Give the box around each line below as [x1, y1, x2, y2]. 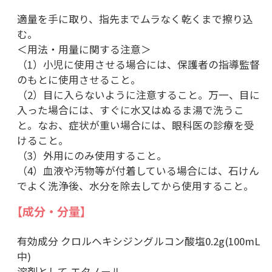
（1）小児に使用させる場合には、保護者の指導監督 [16, 56, 260, 72]
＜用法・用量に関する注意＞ [16, 41, 151, 56]
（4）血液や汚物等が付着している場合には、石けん [16, 163, 259, 178]
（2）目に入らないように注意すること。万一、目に [16, 87, 260, 102]
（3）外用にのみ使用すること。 [16, 148, 167, 163]
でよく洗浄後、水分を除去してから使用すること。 [16, 178, 254, 193]
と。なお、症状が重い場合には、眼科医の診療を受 [16, 117, 254, 132]
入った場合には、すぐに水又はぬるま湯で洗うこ [16, 102, 244, 117]
